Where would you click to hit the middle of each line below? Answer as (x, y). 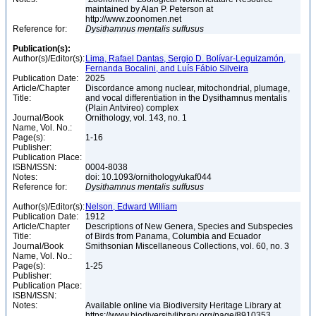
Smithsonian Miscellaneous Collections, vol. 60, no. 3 (188, 246)
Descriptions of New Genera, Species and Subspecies (189, 226)
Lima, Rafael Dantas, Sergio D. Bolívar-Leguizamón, (186, 59)
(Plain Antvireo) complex (133, 108)
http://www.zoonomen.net (134, 19)
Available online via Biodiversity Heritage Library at (183, 305)
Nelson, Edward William (131, 207)
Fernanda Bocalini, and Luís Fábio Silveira (167, 68)
